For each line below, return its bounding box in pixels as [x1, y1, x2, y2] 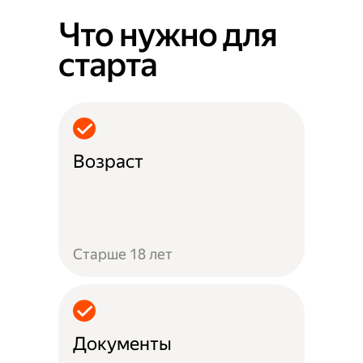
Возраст [73, 150, 144, 173]
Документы [73, 332, 173, 355]
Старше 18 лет [73, 245, 173, 263]
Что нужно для [58, 15, 278, 54]
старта [58, 45, 158, 84]
